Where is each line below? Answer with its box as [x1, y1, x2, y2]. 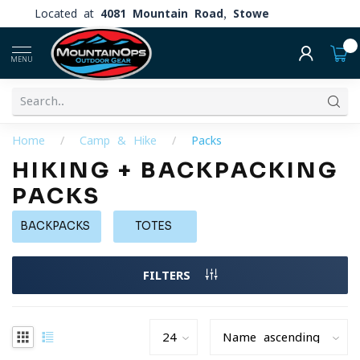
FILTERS [142, 269, 198, 281]
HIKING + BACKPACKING [12, 157, 338, 184]
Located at [35, 7, 100, 19]
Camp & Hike [80, 135, 164, 146]
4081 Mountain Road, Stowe [100, 7, 269, 19]
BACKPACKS [20, 219, 90, 233]
